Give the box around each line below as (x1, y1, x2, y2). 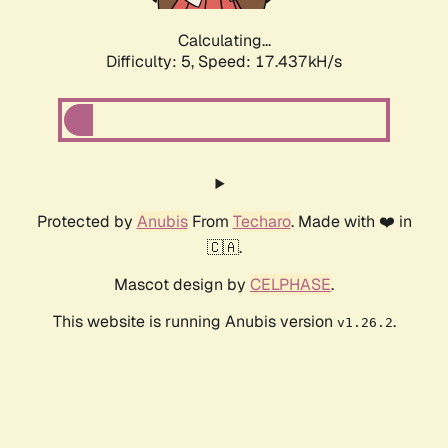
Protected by (36, 211, 137, 233)
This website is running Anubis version (52, 311, 337, 333)
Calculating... (177, 30, 271, 52)
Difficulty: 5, (106, 51, 198, 73)
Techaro (232, 211, 291, 233)
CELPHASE (250, 274, 331, 296)
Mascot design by (114, 274, 250, 296)
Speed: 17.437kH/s (198, 51, 342, 73)
